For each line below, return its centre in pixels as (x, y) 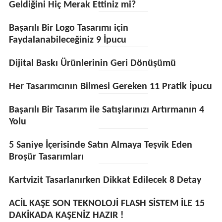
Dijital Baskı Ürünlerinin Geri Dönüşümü (92, 63)
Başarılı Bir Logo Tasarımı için (68, 28)
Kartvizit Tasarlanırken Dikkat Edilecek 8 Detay (105, 180)
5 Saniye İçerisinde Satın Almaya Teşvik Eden (100, 145)
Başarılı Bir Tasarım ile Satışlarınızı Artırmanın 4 (106, 110)
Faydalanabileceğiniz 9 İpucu (67, 40)
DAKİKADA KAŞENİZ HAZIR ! (66, 216)
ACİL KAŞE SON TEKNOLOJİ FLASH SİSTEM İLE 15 (107, 204)
